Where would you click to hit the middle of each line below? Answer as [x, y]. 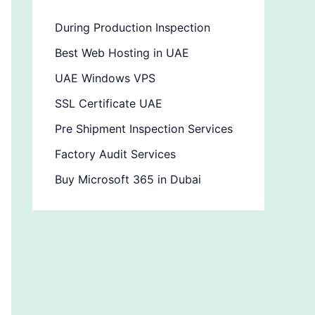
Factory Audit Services [115, 154]
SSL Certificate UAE [109, 104]
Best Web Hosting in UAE [122, 53]
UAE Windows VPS [105, 78]
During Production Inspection [133, 28]
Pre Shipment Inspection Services [144, 129]
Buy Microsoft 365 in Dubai [128, 180]
